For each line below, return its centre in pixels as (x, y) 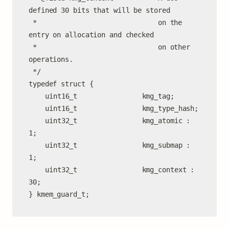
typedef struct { (61, 84)
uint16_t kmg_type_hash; (37, 108)
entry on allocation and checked (91, 35)
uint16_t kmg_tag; (37, 96)
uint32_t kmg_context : (37, 170)
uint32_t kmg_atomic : (37, 121)
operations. (51, 59)
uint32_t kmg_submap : (37, 145)
